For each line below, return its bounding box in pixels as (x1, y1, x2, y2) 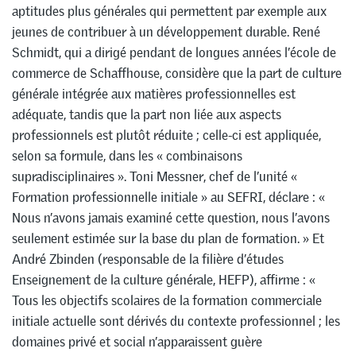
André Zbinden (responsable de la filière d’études (12, 250, 284, 268)
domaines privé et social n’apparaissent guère (12, 332, 262, 350)
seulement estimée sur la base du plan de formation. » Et (12, 229, 324, 247)
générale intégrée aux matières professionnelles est (12, 84, 296, 103)
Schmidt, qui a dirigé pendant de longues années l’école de (12, 43, 336, 61)
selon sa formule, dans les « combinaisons (12, 146, 242, 164)
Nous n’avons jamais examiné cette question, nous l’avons (12, 208, 330, 226)
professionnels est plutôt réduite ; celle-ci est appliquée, (12, 126, 321, 144)
